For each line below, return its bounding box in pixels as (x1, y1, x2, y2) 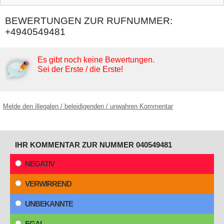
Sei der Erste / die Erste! (37, 65, 123, 74)
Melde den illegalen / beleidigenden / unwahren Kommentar (3, 102, 173, 110)
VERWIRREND (25, 179, 71, 188)
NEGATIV (25, 159, 54, 168)
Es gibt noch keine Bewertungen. (37, 55, 154, 64)
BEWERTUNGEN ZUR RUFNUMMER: (5, 15, 172, 26)
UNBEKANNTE (25, 199, 73, 208)
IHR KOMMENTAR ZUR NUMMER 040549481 (15, 140, 172, 149)
